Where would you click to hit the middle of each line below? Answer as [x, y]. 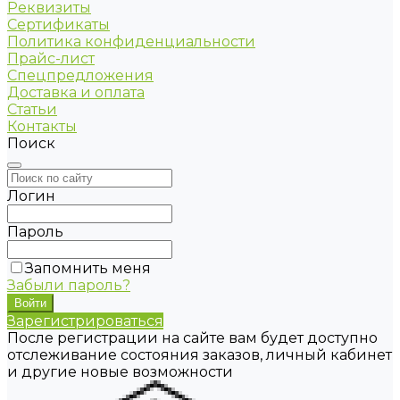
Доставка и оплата [76, 92]
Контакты [42, 126]
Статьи [32, 109]
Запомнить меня [88, 268]
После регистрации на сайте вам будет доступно [192, 338]
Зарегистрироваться [85, 321]
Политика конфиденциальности [131, 42]
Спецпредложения [80, 75]
